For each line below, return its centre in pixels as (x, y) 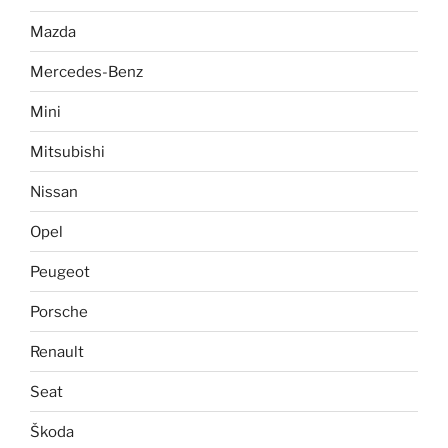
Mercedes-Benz (86, 71)
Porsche (59, 311)
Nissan (54, 191)
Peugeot (60, 271)
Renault (57, 351)
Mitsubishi (67, 151)
